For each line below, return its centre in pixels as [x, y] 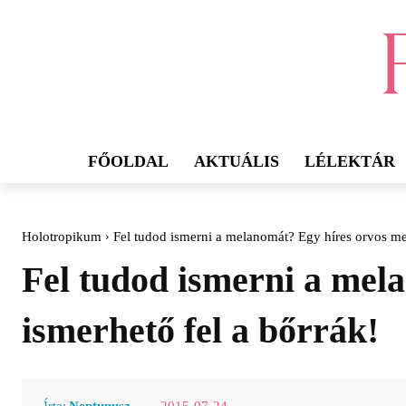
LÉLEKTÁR [350, 162]
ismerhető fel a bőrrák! [200, 331]
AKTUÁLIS [237, 162]
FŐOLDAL [128, 162]
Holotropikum [62, 237]
